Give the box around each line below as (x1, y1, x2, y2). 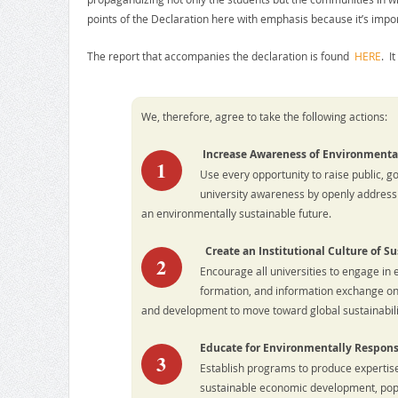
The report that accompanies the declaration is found (86, 49, 354, 64)
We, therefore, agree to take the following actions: (140, 109, 387, 124)
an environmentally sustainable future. (140, 206, 331, 221)
